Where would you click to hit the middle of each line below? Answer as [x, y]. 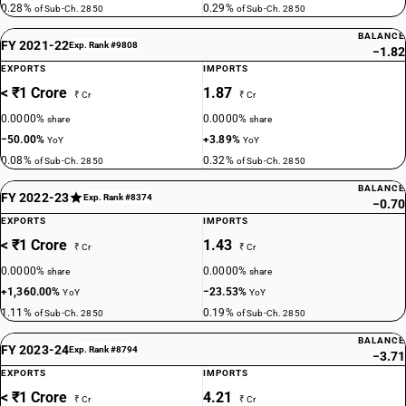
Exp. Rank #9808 [103, 45]
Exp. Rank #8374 [117, 197]
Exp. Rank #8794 [103, 349]
